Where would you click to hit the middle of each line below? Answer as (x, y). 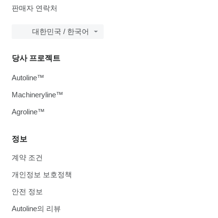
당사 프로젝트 (36, 58)
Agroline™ (28, 112)
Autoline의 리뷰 (36, 209)
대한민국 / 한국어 (61, 31)
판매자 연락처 (35, 8)
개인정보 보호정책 (42, 174)
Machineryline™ (37, 95)
